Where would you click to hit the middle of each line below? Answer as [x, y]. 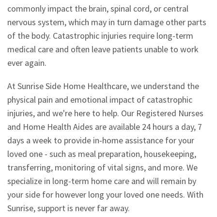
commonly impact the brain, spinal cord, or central [98, 8]
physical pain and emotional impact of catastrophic [100, 99]
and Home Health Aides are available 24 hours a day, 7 [105, 126]
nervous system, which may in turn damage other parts [107, 22]
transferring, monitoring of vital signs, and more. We [102, 167]
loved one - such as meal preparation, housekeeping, [102, 154]
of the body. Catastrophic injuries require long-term [100, 35]
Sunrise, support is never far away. [69, 208]
